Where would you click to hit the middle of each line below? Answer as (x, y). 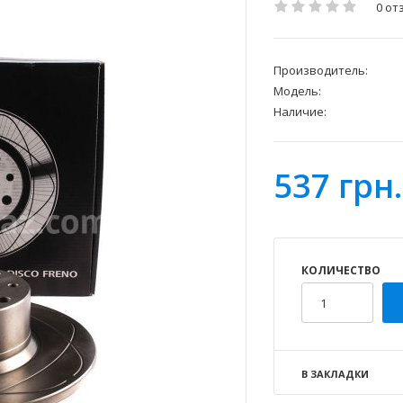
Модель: (297, 91)
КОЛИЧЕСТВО (341, 271)
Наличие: (300, 112)
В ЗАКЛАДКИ (335, 374)
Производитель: (321, 71)
